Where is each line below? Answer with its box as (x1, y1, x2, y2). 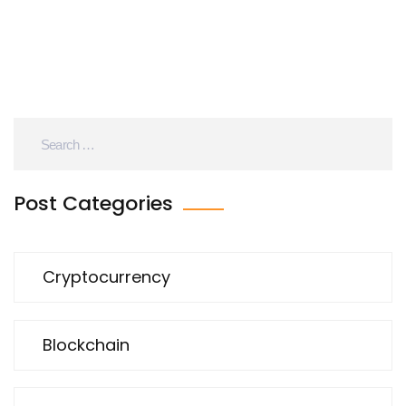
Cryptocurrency (43, 266, 170, 289)
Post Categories (14, 189, 179, 218)
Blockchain (43, 333, 130, 356)
